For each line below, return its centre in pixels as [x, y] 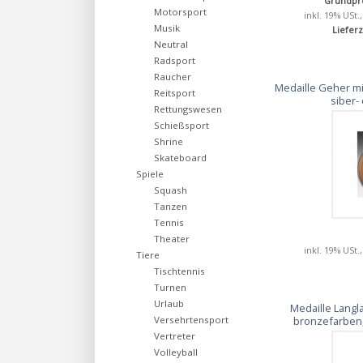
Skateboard [180, 158]
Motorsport [180, 12]
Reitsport [175, 93]
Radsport [175, 60]
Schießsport [181, 125]
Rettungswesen [188, 109]
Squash [171, 190]
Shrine [169, 141]
